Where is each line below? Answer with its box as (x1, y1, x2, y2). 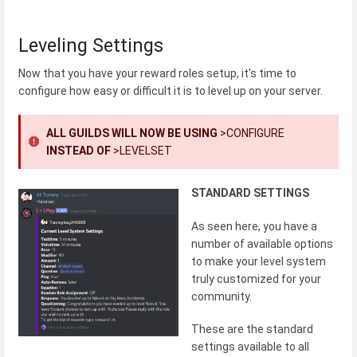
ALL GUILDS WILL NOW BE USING (46, 127, 220, 140)
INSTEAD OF (46, 144, 113, 158)
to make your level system (191, 254, 326, 268)
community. (191, 289, 252, 303)
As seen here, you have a (191, 219, 317, 233)
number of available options (191, 237, 333, 250)
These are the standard (191, 322, 313, 335)
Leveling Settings (18, 33, 163, 57)
